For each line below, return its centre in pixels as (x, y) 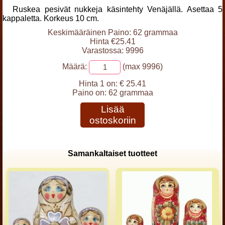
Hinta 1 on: (98, 84)
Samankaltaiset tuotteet (113, 153)
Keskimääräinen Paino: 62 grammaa (113, 32)
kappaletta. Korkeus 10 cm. (51, 18)
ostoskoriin (113, 120)
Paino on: (90, 93)
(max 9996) (142, 67)
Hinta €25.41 (113, 41)
